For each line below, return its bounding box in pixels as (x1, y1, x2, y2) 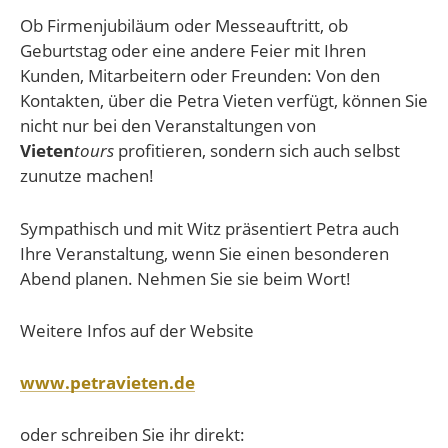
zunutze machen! (20, 164, 154, 188)
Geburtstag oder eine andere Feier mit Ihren (20, 39, 366, 63)
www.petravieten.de (20, 370, 195, 394)
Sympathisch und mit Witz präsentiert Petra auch (20, 216, 399, 240)
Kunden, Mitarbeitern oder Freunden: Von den (20, 64, 380, 88)
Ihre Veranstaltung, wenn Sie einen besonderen (20, 241, 389, 265)
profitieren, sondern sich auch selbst (114, 139, 400, 163)
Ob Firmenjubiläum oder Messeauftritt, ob (20, 14, 348, 38)
